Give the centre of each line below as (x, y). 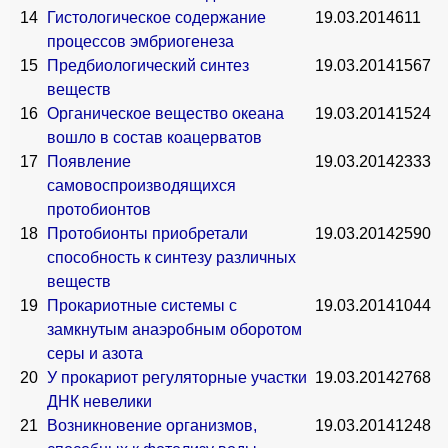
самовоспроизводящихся (141, 185)
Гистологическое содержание (156, 17)
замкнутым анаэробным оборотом (174, 329)
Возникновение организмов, (152, 425)
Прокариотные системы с (142, 305)
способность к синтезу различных (171, 257)
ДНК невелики (99, 401)
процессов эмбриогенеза (140, 41)
